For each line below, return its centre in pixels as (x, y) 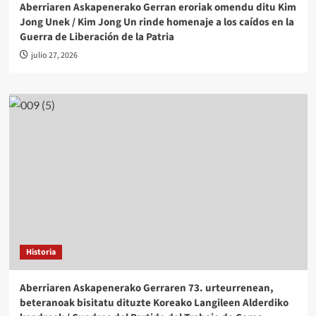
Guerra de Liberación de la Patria (97, 37)
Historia (41, 253)
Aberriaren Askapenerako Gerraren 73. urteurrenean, (146, 288)
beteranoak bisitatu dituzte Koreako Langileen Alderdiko (154, 303)
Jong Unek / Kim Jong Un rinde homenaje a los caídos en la (157, 23)
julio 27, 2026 (54, 56)
